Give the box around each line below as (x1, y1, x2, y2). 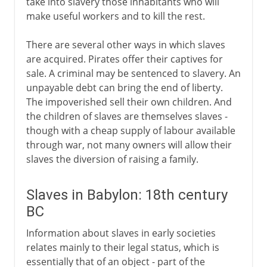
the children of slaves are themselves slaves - (26, 109, 228, 123)
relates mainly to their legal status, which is (26, 240, 219, 254)
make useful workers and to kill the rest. (26, 9, 205, 23)
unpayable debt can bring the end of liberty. (26, 80, 223, 94)
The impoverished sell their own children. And (26, 95, 232, 108)
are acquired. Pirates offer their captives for (26, 52, 223, 66)
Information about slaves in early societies (26, 226, 216, 240)
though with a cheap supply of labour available (26, 123, 235, 137)
